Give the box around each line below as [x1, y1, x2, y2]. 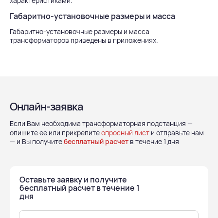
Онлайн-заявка [10, 99, 83, 114]
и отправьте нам [149, 128, 204, 137]
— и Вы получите [10, 137, 64, 146]
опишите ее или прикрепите [10, 128, 101, 137]
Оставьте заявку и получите [19, 174, 127, 185]
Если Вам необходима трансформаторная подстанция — [10, 119, 193, 128]
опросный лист [101, 128, 149, 137]
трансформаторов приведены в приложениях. [10, 36, 158, 45]
